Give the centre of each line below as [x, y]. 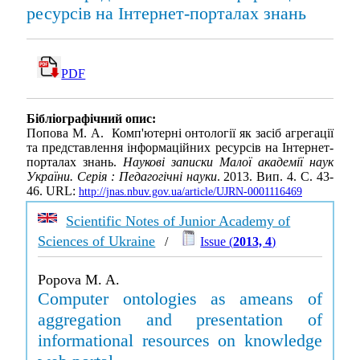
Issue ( [217, 241]
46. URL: [53, 191]
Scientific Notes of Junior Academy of [178, 221]
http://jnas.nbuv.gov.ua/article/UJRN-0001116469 [190, 192]
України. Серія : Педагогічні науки [122, 177]
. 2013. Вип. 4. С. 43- [275, 177]
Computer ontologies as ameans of [180, 299]
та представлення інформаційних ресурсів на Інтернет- [180, 148]
